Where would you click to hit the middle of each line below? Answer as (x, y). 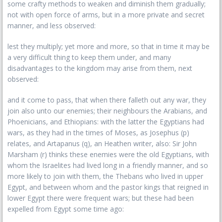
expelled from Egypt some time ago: (66, 209)
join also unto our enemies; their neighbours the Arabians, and (107, 111)
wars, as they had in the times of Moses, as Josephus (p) (98, 133)
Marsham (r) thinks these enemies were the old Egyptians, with (108, 154)
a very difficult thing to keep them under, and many (89, 57)
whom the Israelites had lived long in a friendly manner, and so (108, 165)
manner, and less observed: (52, 26)
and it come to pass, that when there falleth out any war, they (107, 100)
